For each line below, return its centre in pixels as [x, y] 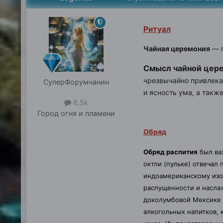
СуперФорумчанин [76, 82]
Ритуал [157, 29]
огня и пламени [88, 113]
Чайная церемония [176, 49]
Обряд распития [170, 152]
